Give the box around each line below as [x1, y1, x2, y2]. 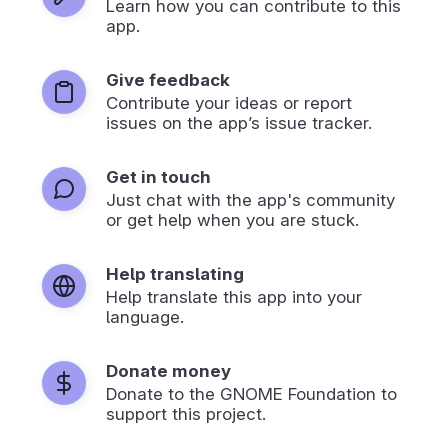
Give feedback [106, 69, 230, 90]
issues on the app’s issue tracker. [106, 112, 372, 133]
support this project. [106, 403, 266, 424]
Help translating [106, 263, 244, 284]
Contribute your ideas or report [106, 92, 352, 113]
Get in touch [106, 166, 211, 187]
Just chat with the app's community [106, 189, 395, 210]
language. [106, 306, 184, 327]
